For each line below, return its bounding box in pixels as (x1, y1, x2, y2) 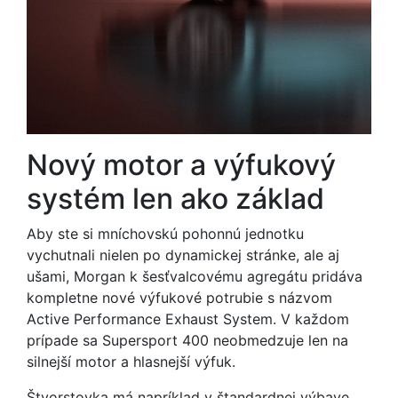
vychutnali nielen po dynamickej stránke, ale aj (27, 246, 339, 264)
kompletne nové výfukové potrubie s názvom (27, 289, 332, 306)
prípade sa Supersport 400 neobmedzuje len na (27, 331, 348, 349)
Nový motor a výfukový (27, 147, 336, 182)
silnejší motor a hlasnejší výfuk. (27, 353, 235, 370)
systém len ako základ (27, 181, 324, 216)
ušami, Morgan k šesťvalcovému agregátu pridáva (27, 267, 362, 285)
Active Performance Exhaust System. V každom (27, 310, 349, 328)
